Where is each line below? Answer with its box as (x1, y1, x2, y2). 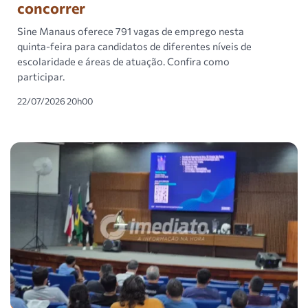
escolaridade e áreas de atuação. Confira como (17, 54, 230, 67)
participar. (17, 69, 65, 82)
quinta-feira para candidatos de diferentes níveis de (17, 39, 252, 52)
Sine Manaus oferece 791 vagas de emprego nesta (17, 24, 244, 37)
